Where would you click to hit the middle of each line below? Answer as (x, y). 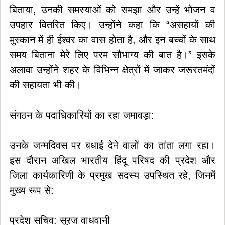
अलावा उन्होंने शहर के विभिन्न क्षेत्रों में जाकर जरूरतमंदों (113, 70)
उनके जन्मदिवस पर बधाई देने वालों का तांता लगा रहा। (113, 145)
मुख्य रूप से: (32, 190)
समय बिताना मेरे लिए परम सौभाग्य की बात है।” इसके (113, 55)
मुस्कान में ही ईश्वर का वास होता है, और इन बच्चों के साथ (113, 40)
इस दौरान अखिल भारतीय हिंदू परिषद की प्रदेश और (113, 160)
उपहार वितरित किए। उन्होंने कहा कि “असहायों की (113, 25)
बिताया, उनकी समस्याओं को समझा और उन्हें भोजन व (113, 10)
